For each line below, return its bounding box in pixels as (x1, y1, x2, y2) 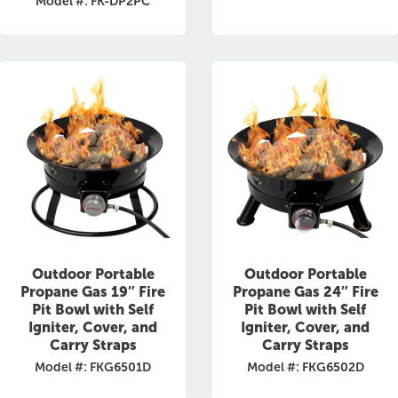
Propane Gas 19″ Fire (20, 283, 165, 300)
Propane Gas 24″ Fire (232, 283, 378, 300)
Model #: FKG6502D (246, 360, 364, 375)
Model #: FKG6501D (35, 360, 151, 375)
